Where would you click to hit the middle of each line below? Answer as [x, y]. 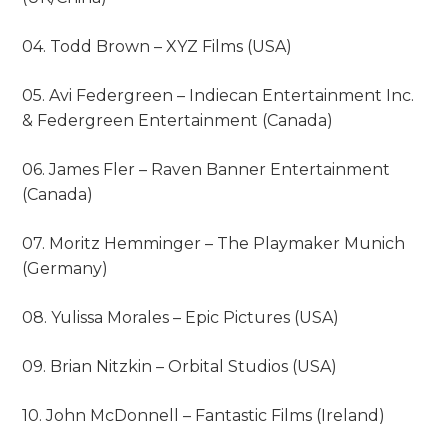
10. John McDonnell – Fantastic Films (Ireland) [204, 416]
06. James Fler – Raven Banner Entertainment [206, 170]
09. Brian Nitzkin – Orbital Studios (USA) [180, 367]
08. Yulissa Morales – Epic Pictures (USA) [181, 318]
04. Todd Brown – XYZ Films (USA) [157, 47]
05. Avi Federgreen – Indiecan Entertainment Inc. [218, 96]
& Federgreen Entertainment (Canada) [178, 121]
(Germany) [65, 269]
